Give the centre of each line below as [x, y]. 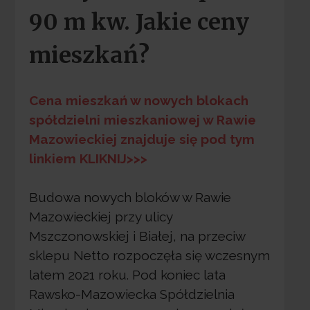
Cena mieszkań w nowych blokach [138, 100]
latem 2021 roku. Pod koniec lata [127, 275]
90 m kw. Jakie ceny [139, 22]
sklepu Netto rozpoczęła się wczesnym [149, 256]
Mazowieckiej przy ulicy [100, 217]
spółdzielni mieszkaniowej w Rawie [142, 119]
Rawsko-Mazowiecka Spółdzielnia [131, 294]
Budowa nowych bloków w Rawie [130, 198]
